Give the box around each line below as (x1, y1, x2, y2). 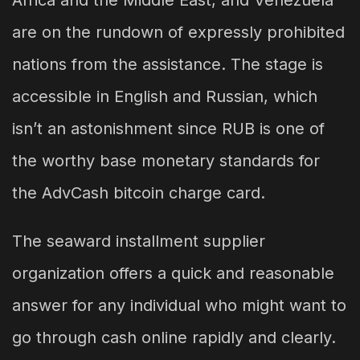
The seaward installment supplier (12, 231, 265, 252)
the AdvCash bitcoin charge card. (12, 183, 265, 203)
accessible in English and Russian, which (12, 87, 317, 107)
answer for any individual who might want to (12, 296, 346, 316)
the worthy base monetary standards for (12, 151, 320, 171)
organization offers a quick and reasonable (12, 264, 334, 284)
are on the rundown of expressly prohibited (12, 22, 345, 43)
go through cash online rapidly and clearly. (12, 328, 336, 348)
